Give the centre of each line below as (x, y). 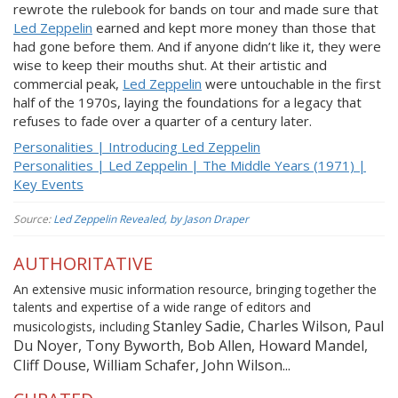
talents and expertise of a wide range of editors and (162, 307)
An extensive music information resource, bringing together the (195, 289)
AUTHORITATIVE (83, 263)
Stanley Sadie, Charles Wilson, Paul (268, 326)
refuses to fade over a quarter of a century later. (163, 120)
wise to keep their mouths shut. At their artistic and (170, 64)
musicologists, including (83, 326)
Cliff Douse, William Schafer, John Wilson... (152, 365)
